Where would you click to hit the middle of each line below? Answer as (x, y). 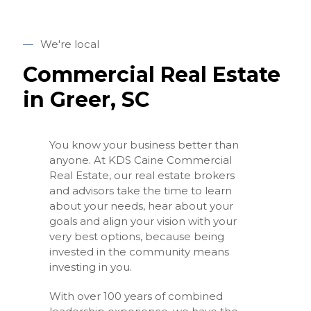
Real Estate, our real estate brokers (142, 175)
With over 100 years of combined (136, 296)
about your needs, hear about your (142, 206)
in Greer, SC (86, 100)
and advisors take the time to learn (141, 191)
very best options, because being (137, 236)
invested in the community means (140, 252)
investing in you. (91, 267)
